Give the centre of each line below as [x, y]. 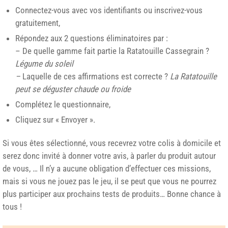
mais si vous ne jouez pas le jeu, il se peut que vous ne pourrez [109, 181]
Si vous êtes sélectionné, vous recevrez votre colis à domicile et [112, 143]
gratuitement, [38, 23]
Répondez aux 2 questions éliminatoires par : [92, 38]
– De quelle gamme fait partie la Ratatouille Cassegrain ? [112, 51]
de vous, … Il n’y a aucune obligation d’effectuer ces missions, [107, 169]
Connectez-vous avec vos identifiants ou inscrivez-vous [109, 10]
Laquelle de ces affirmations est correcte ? [95, 76]
